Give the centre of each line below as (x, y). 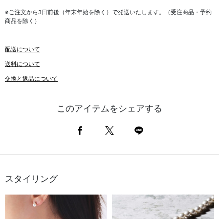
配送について (22, 49)
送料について (22, 64)
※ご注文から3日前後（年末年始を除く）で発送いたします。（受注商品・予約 (108, 12)
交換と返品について (31, 79)
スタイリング (31, 179)
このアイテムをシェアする (109, 109)
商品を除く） (22, 21)
